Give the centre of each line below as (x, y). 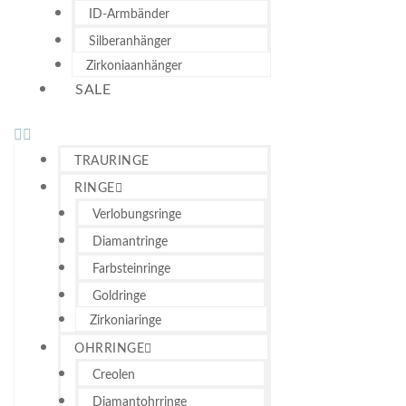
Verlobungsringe (137, 214)
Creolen (114, 375)
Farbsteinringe (131, 269)
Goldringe (119, 296)
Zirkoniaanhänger (134, 67)
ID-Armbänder (129, 15)
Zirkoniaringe (126, 320)
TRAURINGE (112, 161)
